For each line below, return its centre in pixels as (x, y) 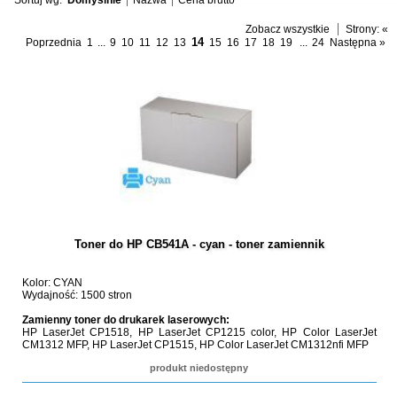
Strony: (362, 29)
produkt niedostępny (199, 368)
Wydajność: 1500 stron (77, 295)
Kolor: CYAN (52, 283)
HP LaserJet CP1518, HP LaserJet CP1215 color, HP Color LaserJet (199, 332)
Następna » (357, 43)
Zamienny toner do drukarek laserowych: (125, 320)
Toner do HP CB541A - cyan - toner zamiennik (199, 244)
